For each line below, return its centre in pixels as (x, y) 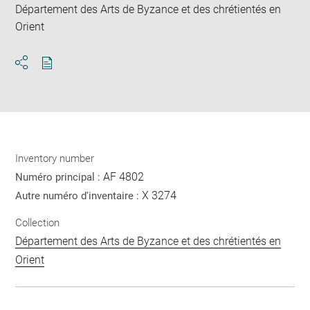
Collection (38, 223)
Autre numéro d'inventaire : (79, 195)
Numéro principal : (60, 177)
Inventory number (55, 158)
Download (72, 75)
